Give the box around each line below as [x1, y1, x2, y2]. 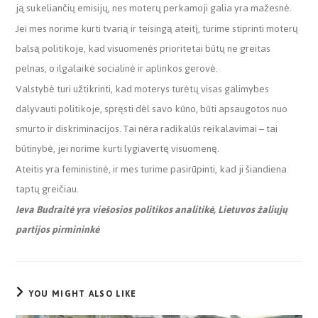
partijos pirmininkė [16, 219, 100, 239]
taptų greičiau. [16, 179, 79, 199]
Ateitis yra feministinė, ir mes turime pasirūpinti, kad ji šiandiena [16, 159, 287, 179]
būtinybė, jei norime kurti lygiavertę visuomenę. [16, 138, 220, 158]
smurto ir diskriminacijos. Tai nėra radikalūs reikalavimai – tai [16, 119, 278, 138]
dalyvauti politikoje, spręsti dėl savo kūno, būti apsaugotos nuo [16, 99, 288, 119]
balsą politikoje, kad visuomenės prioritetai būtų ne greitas [16, 38, 271, 58]
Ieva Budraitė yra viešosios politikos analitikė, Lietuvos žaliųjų [16, 199, 288, 219]
